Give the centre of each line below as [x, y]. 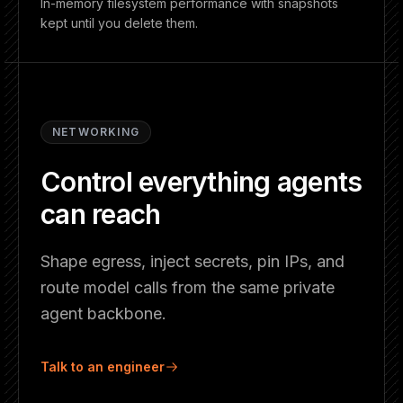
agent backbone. [103, 313]
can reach [101, 214]
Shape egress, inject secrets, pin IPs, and [193, 261]
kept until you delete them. [119, 23]
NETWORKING [96, 132]
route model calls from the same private [188, 287]
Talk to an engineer [103, 367]
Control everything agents [201, 182]
